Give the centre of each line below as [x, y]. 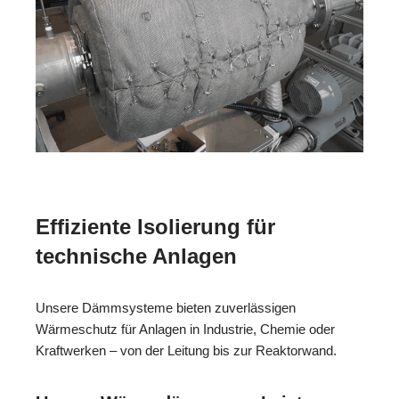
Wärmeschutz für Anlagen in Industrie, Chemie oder [185, 329]
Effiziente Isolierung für [155, 226]
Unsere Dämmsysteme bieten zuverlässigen [166, 307]
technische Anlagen [136, 256]
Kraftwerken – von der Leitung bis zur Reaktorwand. [186, 350]
